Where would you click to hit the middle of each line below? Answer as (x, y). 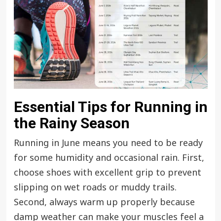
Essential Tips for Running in (110, 107)
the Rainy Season (72, 123)
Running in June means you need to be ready (108, 143)
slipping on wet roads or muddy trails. (95, 187)
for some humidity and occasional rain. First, (109, 158)
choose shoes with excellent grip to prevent (107, 173)
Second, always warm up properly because (104, 202)
